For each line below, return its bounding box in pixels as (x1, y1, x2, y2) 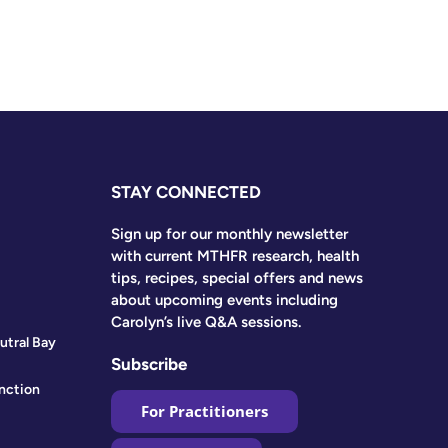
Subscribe (111, 354, 188, 375)
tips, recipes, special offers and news (111, 269, 364, 288)
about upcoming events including (111, 291, 339, 310)
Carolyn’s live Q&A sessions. (111, 313, 302, 332)
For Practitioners (141, 401, 269, 422)
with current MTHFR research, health (111, 247, 360, 266)
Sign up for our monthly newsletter (111, 225, 349, 244)
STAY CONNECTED (111, 182, 262, 203)
